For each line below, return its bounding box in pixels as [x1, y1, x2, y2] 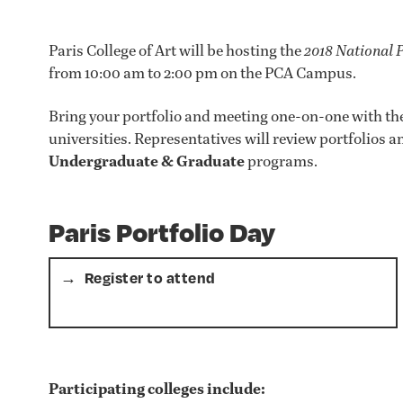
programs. [245, 150, 318, 170]
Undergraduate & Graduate [49, 150, 245, 171]
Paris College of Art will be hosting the [49, 40, 304, 59]
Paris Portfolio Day [49, 213, 275, 248]
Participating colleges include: [49, 379, 265, 399]
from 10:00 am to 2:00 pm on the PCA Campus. [49, 62, 356, 82]
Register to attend [84, 268, 216, 288]
